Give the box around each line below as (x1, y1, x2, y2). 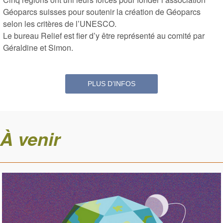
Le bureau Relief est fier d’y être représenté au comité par (3, 29, 205, 41)
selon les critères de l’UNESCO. (3, 17, 116, 29)
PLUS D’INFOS (88, 79, 135, 88)
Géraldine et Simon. (3, 41, 73, 53)
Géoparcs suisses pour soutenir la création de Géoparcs (3, 5, 201, 17)
